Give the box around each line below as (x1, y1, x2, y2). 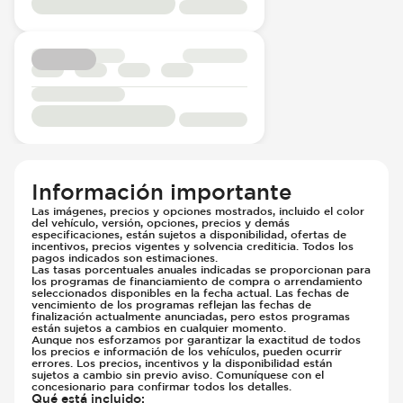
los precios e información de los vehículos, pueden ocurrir (31, 345, 343, 358)
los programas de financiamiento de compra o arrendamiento (31, 274, 363, 288)
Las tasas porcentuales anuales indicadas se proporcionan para (31, 263, 372, 276)
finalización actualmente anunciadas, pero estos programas (31, 309, 351, 323)
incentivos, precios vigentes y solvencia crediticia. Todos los (31, 239, 354, 253)
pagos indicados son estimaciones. (31, 251, 219, 264)
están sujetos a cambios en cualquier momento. (31, 321, 287, 335)
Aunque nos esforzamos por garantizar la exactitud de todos (31, 333, 362, 346)
